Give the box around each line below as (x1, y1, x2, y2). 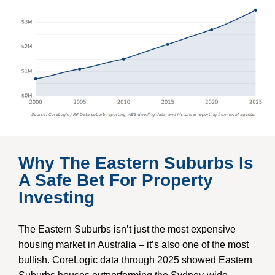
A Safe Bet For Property (18, 171, 213, 190)
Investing (18, 188, 95, 207)
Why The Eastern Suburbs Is (18, 153, 254, 172)
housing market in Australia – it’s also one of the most (18, 239, 249, 250)
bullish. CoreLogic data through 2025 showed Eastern (18, 255, 252, 265)
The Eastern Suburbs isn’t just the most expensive (18, 224, 236, 234)
